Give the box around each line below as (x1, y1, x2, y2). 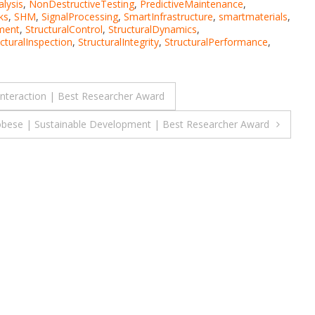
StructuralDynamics (108, 22, 197, 36)
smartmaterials (219, 9, 288, 23)
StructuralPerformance (165, 34, 268, 49)
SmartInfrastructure (124, 9, 213, 23)
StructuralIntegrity (78, 34, 159, 49)
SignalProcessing (41, 9, 118, 23)
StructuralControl (25, 22, 103, 36)
